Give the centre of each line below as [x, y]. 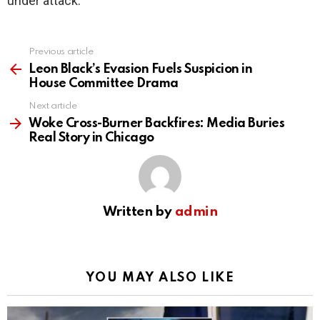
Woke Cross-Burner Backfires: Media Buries [157, 124]
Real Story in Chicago [91, 138]
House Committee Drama [104, 84]
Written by [139, 212]
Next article [53, 106]
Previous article [61, 52]
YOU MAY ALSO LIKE [160, 278]
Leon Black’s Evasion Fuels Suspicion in [141, 70]
